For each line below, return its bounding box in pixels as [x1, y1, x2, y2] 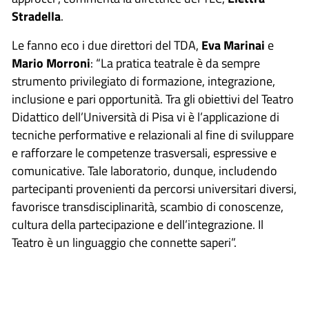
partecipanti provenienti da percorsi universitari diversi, [12, 179, 297, 198]
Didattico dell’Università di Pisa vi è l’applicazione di [12, 107, 279, 126]
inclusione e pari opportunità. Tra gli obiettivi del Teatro [12, 89, 294, 108]
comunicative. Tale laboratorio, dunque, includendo [12, 161, 277, 180]
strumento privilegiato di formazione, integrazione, [12, 71, 275, 90]
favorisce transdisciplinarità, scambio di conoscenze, [12, 197, 283, 216]
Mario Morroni [12, 53, 90, 72]
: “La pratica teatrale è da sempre [90, 53, 260, 72]
